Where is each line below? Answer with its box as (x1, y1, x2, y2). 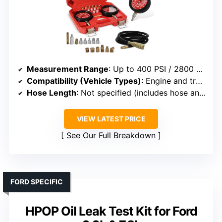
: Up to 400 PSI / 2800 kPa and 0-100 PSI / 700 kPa (109, 63, 196, 74)
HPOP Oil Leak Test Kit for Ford (25, 203, 197, 219)
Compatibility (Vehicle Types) (27, 75, 141, 86)
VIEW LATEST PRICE (76, 114, 146, 123)
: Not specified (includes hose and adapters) (76, 87, 199, 98)
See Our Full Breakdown (66, 130, 156, 140)
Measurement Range (27, 63, 109, 74)
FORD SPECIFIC (10, 177, 63, 186)
